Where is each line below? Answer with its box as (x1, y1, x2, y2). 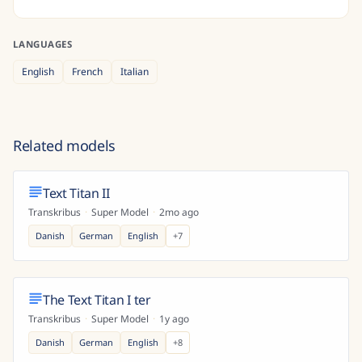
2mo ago (159, 205, 199, 219)
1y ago (159, 312, 189, 326)
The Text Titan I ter (43, 291, 151, 309)
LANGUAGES (13, 38, 73, 50)
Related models (13, 136, 116, 155)
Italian (120, 65, 149, 78)
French (72, 65, 103, 78)
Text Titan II (43, 184, 110, 202)
